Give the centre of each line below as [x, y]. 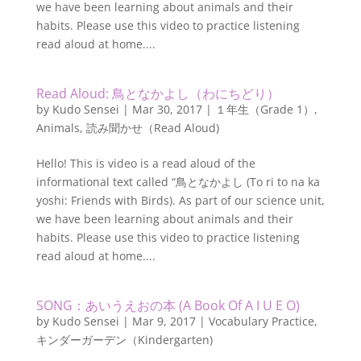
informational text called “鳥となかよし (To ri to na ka [178, 182]
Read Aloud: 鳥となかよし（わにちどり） [158, 93]
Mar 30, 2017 [167, 109]
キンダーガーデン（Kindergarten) [124, 340]
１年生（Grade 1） [264, 109]
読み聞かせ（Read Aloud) [152, 128]
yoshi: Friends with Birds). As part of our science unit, [180, 200]
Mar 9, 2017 [164, 321]
